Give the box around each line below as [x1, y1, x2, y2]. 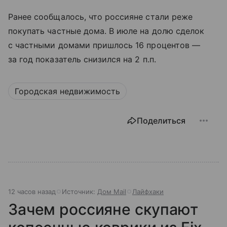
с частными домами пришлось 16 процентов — [8, 40, 200, 51]
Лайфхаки [132, 187, 164, 196]
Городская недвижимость [15, 86, 120, 97]
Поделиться [137, 116, 185, 126]
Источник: [62, 187, 97, 196]
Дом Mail [97, 187, 126, 196]
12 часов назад [8, 187, 56, 196]
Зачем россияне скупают [8, 200, 198, 219]
